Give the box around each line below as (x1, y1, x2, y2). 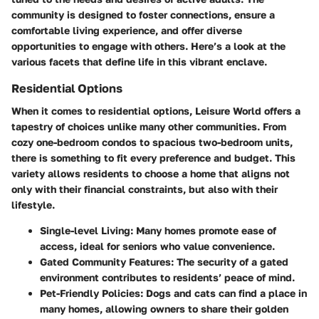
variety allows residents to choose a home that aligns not (11, 167, 290, 180)
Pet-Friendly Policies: (40, 287, 143, 300)
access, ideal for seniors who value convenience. (40, 240, 275, 253)
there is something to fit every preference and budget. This (11, 152, 296, 164)
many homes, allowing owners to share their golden (40, 303, 288, 315)
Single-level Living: (40, 224, 133, 237)
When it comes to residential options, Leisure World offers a (11, 105, 300, 117)
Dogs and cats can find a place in (143, 287, 307, 300)
